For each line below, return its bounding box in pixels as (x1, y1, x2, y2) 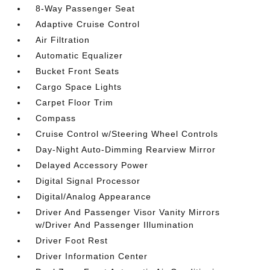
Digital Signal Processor (36, 176, 141, 186)
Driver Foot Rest (36, 236, 108, 245)
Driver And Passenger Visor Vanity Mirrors (36, 207, 221, 217)
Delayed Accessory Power (36, 160, 149, 170)
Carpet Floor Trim (36, 98, 114, 107)
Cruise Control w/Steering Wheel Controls (36, 129, 219, 139)
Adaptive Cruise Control (36, 19, 140, 29)
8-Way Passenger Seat (36, 4, 136, 13)
